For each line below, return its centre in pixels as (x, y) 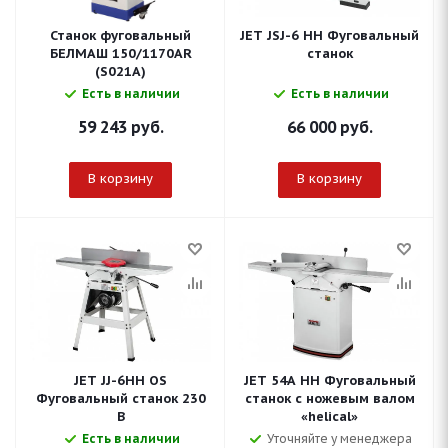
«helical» (329, 416)
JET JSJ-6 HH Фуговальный (329, 35)
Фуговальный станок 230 (120, 398)
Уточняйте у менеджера (339, 438)
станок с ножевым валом (329, 398)
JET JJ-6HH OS (120, 380)
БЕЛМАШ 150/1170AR (120, 53)
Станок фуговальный (120, 35)
